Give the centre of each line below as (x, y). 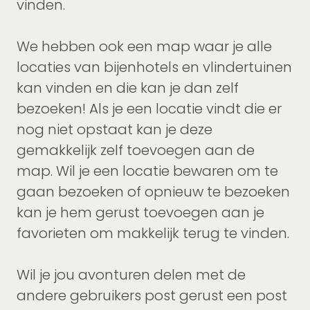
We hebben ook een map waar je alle (144, 47)
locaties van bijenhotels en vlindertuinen (154, 67)
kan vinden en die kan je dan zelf (128, 88)
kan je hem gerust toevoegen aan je (140, 213)
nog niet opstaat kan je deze (115, 130)
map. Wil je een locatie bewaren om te (147, 171)
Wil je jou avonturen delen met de (131, 275)
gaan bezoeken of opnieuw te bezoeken (153, 192)
